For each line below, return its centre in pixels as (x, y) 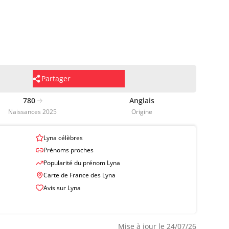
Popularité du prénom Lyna (82, 163)
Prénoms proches (68, 150)
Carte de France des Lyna (79, 175)
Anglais (142, 100)
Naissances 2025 (33, 111)
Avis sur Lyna (62, 188)
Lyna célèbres (63, 138)
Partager (56, 78)
